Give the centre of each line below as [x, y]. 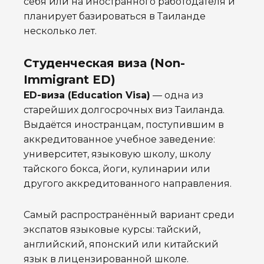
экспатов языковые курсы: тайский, [112, 230]
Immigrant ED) [70, 80]
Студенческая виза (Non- [104, 63]
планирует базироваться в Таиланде [115, 16]
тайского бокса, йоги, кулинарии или [117, 169]
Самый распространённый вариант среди [129, 215]
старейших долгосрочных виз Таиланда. [124, 110]
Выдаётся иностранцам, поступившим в [124, 125]
